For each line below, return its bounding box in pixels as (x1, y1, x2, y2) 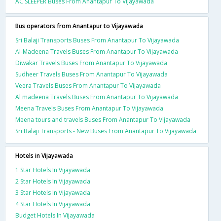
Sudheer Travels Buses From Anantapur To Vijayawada (15, 70, 168, 78)
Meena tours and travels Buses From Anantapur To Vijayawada (15, 115, 190, 124)
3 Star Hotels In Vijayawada (15, 188, 90, 197)
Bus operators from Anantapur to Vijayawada (15, 21, 143, 30)
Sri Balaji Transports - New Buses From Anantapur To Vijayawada (15, 126, 196, 135)
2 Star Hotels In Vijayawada (15, 177, 90, 185)
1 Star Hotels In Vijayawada (15, 165, 90, 174)
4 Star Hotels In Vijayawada (15, 199, 90, 208)
